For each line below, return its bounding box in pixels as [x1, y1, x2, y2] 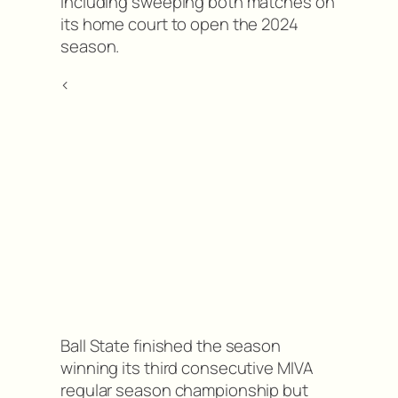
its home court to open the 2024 [60, 12, 298, 36]
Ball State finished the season [60, 333, 281, 357]
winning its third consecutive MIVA [60, 355, 314, 379]
